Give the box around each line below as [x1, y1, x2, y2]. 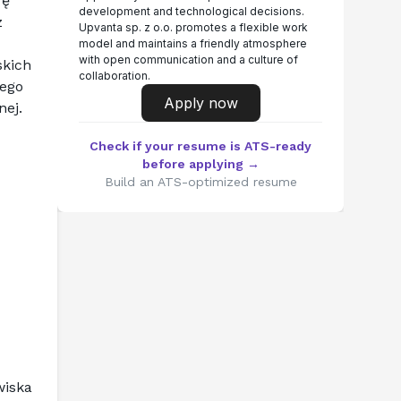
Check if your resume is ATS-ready [90, 139, 311, 153]
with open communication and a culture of [79, 53, 298, 66]
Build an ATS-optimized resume [104, 175, 297, 189]
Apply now [163, 94, 238, 112]
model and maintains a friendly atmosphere [79, 37, 307, 50]
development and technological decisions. [79, 4, 304, 18]
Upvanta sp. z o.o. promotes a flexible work [79, 21, 308, 34]
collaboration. [79, 69, 150, 82]
